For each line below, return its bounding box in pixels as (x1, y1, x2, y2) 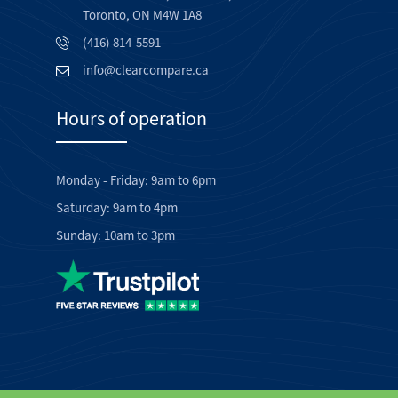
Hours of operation (56, 106, 207, 131)
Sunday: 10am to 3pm (56, 227, 175, 243)
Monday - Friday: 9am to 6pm (56, 171, 216, 188)
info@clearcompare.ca (83, 61, 209, 78)
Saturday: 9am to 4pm (56, 199, 178, 216)
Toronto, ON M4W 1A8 (83, 6, 202, 23)
